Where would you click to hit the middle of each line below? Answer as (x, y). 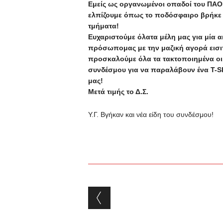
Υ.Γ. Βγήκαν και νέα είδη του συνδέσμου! (151, 114)
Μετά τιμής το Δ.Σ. (118, 92)
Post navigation (152, 194)
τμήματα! (103, 26)
